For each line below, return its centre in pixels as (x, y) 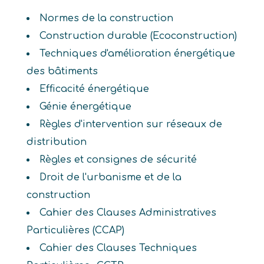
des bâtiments (62, 71)
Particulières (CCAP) (75, 230)
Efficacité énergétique (94, 89)
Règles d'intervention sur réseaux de (131, 124)
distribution (56, 142)
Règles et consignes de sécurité (118, 160)
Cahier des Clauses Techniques (118, 248)
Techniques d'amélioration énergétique (137, 54)
